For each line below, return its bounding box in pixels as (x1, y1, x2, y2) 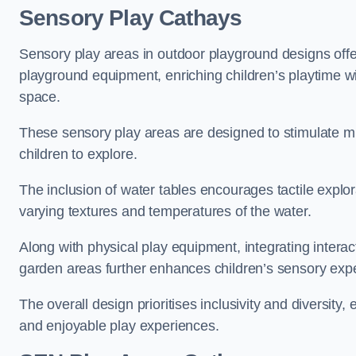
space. (19, 89, 60, 105)
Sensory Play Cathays (19, 6, 242, 30)
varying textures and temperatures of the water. (19, 203, 315, 219)
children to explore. (19, 146, 141, 162)
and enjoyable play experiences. (19, 318, 219, 334)
